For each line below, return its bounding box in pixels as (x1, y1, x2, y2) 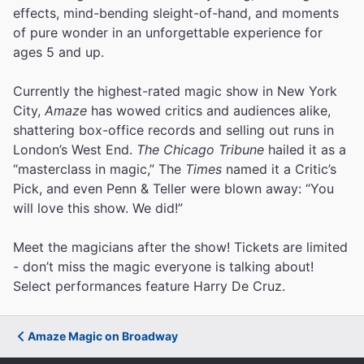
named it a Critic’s (226, 160, 336, 177)
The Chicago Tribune (136, 141, 264, 158)
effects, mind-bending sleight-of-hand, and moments (13, 4, 339, 21)
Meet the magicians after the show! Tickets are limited (13, 238, 348, 255)
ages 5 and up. (13, 43, 104, 60)
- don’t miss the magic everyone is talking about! (13, 258, 314, 275)
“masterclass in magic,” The (13, 160, 185, 177)
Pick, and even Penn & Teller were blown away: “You (13, 180, 334, 197)
